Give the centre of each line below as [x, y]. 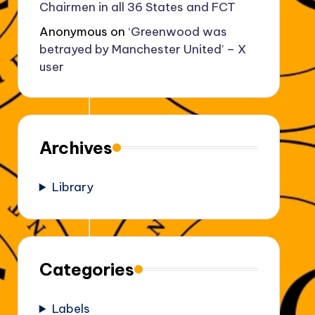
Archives [76, 147]
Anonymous [73, 31]
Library [72, 187]
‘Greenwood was [177, 31]
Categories [86, 269]
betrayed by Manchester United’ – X [142, 49]
